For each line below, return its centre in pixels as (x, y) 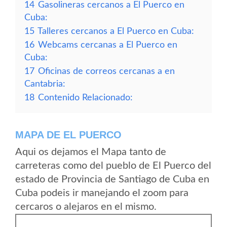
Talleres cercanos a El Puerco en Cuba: (116, 31)
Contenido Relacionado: (85, 98)
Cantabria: (45, 84)
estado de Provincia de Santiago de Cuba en (112, 179)
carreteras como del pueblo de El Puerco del (113, 166)
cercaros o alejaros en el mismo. (86, 207)
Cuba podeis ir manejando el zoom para (102, 193)
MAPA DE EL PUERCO (68, 135)
